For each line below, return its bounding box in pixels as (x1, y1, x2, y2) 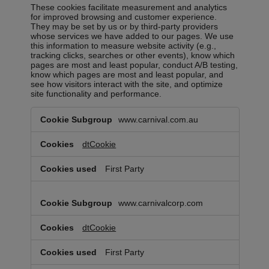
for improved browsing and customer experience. (31, 12, 217, 22)
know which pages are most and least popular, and (31, 70, 224, 80)
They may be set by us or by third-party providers (31, 22, 219, 32)
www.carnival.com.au (118, 115, 199, 125)
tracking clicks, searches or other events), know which (31, 50, 235, 61)
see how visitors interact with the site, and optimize (31, 79, 223, 89)
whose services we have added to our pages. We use (31, 31, 234, 41)
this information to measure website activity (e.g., (31, 41, 217, 51)
